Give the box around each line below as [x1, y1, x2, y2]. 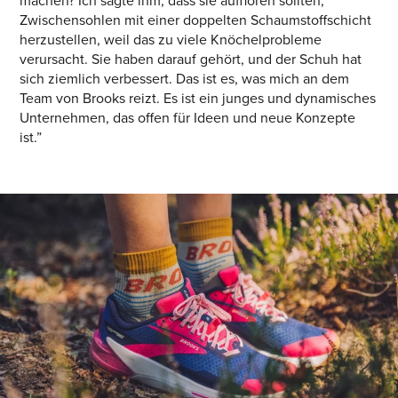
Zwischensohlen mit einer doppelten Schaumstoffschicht [19, 12, 371, 29]
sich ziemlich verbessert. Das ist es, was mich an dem [19, 70, 349, 88]
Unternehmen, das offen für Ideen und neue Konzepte [19, 109, 355, 127]
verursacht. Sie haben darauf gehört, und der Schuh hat [19, 51, 362, 68]
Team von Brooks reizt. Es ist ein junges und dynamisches [19, 90, 376, 107]
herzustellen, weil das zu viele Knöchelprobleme [19, 31, 322, 49]
